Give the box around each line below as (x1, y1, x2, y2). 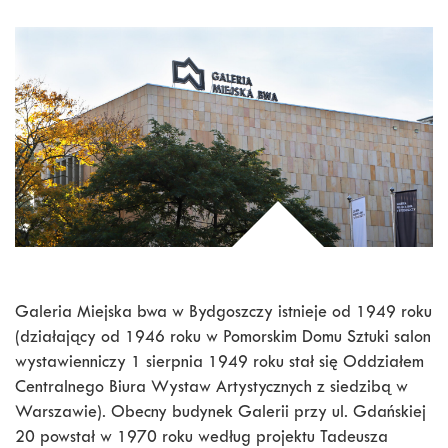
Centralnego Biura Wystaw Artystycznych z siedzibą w (15, 380, 408, 398)
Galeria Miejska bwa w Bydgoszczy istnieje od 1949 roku (15, 305, 432, 323)
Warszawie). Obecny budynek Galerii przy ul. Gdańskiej (15, 405, 426, 423)
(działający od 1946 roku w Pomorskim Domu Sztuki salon (15, 330, 431, 348)
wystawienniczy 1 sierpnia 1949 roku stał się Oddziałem (15, 355, 424, 373)
